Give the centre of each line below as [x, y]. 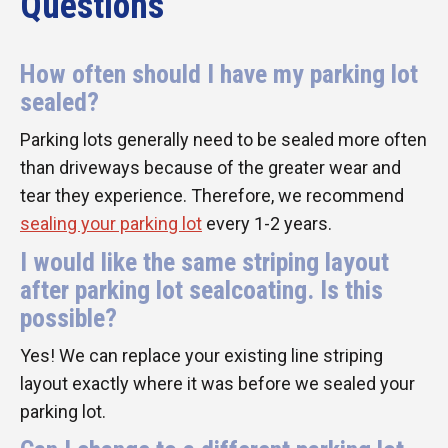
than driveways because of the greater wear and [210, 167]
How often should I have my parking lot [219, 73]
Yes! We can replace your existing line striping [201, 355]
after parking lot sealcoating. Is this [201, 289]
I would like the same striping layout [204, 261]
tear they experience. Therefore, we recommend [212, 195]
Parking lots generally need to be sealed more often [223, 139]
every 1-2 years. [267, 223]
